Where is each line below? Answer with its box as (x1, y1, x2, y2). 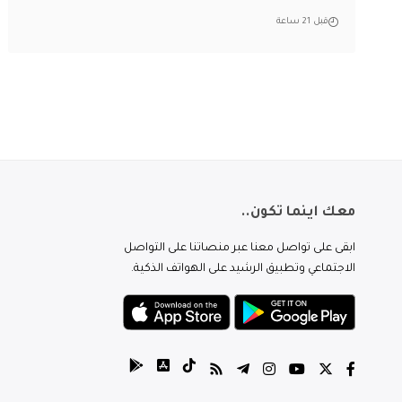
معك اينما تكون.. (240, 205, 355, 221)
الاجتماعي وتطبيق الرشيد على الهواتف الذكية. (131, 262, 355, 275)
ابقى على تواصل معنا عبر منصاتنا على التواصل (124, 241, 355, 255)
